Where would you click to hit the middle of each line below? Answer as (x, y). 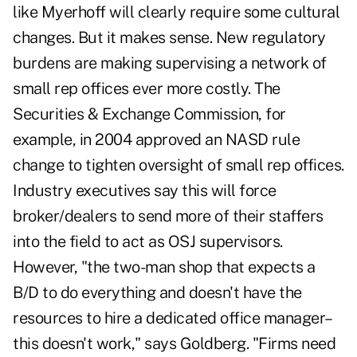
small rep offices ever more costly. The (147, 89)
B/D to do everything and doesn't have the (157, 293)
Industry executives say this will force (145, 191)
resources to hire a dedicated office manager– (173, 318)
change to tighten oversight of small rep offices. (178, 165)
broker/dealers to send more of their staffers (168, 216)
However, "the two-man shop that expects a (164, 267)
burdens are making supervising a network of (170, 63)
